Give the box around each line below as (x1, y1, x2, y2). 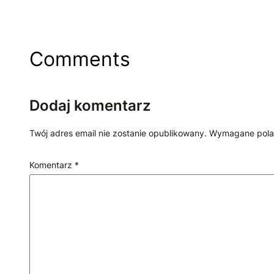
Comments (29, 47, 130, 72)
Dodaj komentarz (29, 97, 150, 115)
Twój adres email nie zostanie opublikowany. (29, 128, 207, 139)
